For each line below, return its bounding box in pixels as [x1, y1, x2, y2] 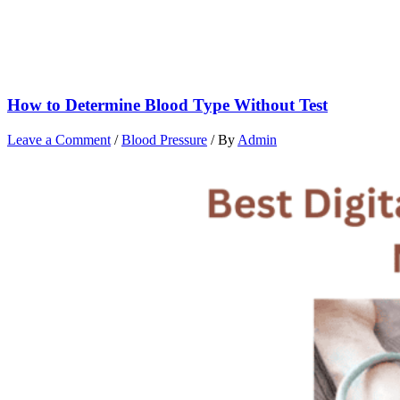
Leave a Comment [7, 131, 111, 147]
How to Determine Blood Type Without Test [7, 96, 328, 115]
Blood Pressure [121, 131, 207, 147]
